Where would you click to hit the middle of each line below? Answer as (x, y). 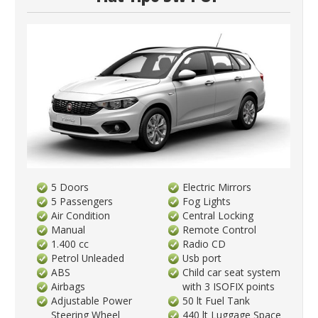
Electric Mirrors (217, 187)
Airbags (68, 286)
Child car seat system (232, 272)
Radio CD (204, 243)
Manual (68, 229)
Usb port (202, 258)
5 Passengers (82, 201)
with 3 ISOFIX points (229, 286)
